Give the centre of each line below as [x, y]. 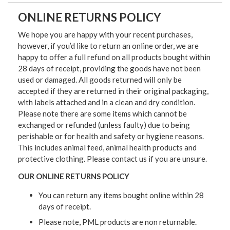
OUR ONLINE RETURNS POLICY [74, 176]
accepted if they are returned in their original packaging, [113, 91]
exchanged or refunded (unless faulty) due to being [104, 125]
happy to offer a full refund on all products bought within [114, 57]
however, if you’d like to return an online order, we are [108, 46]
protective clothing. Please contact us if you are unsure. [112, 159]
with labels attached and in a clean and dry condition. [107, 102]
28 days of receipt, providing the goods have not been [109, 69]
